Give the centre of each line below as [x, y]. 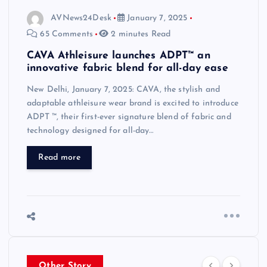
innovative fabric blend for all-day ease [128, 68]
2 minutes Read [140, 34]
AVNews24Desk [81, 18]
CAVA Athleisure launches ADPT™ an [119, 55]
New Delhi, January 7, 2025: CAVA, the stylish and [123, 90]
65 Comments [65, 34]
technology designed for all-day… [90, 131]
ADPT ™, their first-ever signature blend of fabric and [129, 117]
